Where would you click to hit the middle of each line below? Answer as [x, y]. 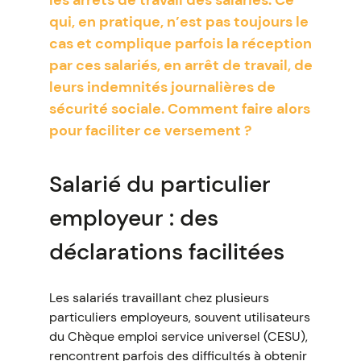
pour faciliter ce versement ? [150, 131]
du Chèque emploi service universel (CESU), [178, 336]
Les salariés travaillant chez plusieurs [159, 298]
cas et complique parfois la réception [180, 44]
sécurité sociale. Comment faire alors [179, 109]
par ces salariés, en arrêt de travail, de [180, 65]
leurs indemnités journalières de [162, 87]
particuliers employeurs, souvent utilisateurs [179, 317]
